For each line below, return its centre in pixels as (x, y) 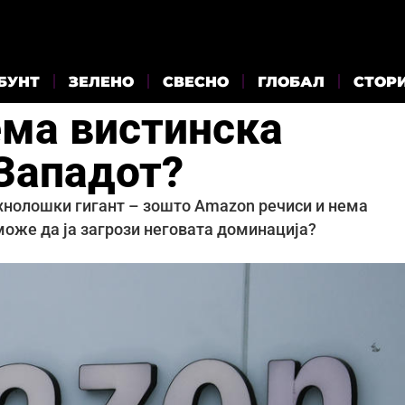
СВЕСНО (196, 81)
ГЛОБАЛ (291, 81)
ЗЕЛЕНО (101, 81)
